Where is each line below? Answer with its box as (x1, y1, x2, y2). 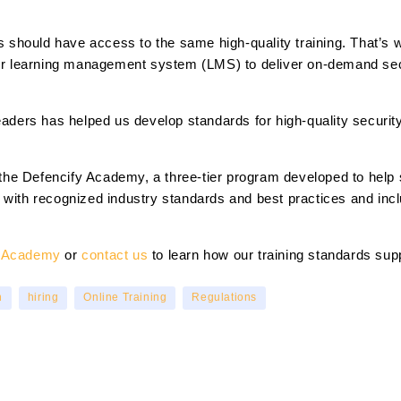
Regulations (192, 291, 258, 304)
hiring (27, 291, 59, 304)
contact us (81, 247, 149, 263)
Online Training (83, 291, 167, 304)
